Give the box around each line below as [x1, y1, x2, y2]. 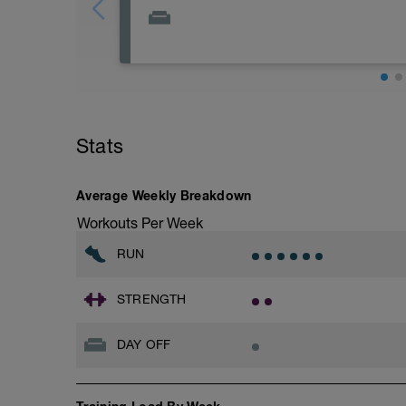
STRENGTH [117, 291, 187, 306]
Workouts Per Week [77, 215, 203, 231]
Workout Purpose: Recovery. [144, 79, 327, 95]
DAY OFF [117, 336, 171, 352]
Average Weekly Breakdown [76, 188, 252, 203]
